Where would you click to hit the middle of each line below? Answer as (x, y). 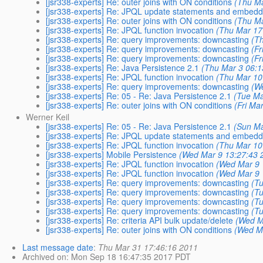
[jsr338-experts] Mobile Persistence (112, 154)
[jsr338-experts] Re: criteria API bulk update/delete (140, 220)
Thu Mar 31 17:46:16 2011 (148, 247)
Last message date (58, 247)
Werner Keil (48, 117)
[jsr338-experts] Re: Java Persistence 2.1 (123, 67)
